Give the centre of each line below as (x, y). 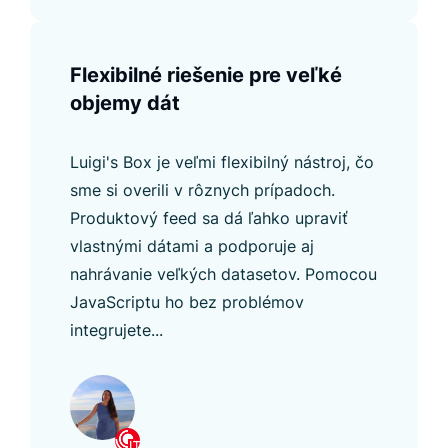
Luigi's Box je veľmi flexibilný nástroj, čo (222, 162)
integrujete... (116, 330)
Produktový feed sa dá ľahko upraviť (209, 218)
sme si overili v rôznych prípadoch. (202, 190)
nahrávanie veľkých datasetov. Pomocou (223, 274)
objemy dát (125, 103)
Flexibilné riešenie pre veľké (206, 75)
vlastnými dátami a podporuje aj (192, 246)
